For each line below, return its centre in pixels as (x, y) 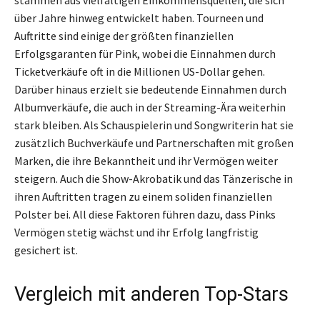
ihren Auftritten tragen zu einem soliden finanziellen (143, 196)
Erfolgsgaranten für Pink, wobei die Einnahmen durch (145, 53)
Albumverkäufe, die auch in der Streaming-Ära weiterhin (150, 107)
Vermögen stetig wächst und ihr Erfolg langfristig (136, 232)
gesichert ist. (46, 250)
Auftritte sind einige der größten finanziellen (124, 35)
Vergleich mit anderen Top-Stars (151, 294)
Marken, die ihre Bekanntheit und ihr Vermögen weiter (146, 160)
